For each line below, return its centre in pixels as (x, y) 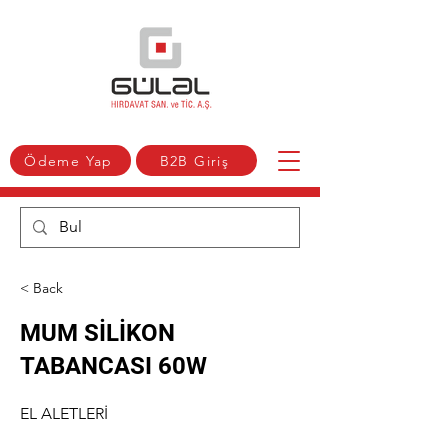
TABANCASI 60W (113, 366)
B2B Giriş (194, 160)
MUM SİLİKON (97, 333)
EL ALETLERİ (64, 413)
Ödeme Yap (68, 160)
